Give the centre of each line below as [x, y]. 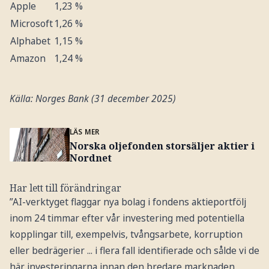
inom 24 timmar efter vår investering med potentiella [127, 218]
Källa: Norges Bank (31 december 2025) [92, 98]
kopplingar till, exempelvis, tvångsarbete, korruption [126, 234]
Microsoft [31, 23]
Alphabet [30, 41]
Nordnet [90, 158]
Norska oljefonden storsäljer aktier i [162, 146]
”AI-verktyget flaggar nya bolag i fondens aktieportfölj [128, 202]
